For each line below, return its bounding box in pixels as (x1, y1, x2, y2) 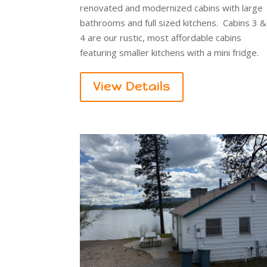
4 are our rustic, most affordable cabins (80, 32, 242, 44)
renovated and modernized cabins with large (80, 2, 263, 14)
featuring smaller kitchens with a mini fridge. (80, 46, 259, 59)
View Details (93, 79, 171, 95)
